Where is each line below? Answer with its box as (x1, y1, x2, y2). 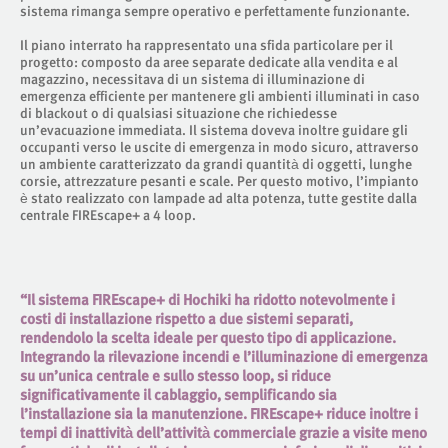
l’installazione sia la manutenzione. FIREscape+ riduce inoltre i (20, 404, 418, 423)
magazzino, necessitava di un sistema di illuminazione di (20, 70, 365, 87)
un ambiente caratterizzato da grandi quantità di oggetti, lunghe (20, 155, 412, 172)
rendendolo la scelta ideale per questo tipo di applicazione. (20, 328, 396, 347)
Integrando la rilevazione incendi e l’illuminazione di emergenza (20, 347, 428, 366)
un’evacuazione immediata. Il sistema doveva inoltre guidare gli (20, 121, 408, 138)
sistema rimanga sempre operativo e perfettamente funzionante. (20, 2, 410, 19)
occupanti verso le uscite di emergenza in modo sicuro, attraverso (20, 138, 419, 155)
